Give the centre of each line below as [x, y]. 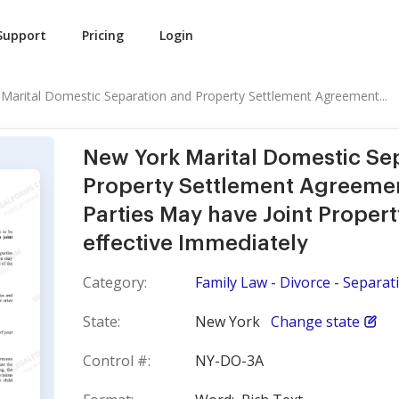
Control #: [117, 361]
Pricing [103, 35]
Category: [115, 282]
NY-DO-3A [229, 361]
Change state [315, 322]
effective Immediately [195, 243]
